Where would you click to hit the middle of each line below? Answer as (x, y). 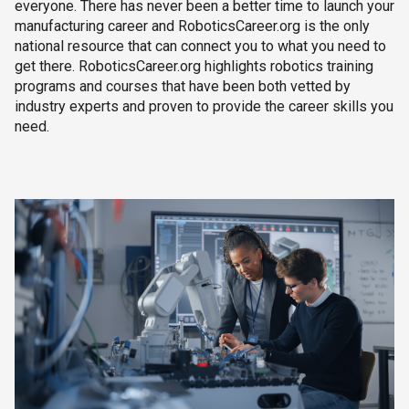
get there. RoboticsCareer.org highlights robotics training (194, 66)
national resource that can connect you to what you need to (200, 46)
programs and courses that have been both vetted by (183, 86)
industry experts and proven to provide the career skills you (204, 106)
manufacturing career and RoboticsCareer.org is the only (192, 26)
